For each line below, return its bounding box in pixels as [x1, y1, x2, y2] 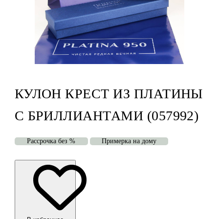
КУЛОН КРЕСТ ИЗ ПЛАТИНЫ [14, 86, 203, 102]
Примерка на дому [101, 137, 156, 145]
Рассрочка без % [27, 137, 76, 145]
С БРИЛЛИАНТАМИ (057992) [14, 108, 199, 124]
